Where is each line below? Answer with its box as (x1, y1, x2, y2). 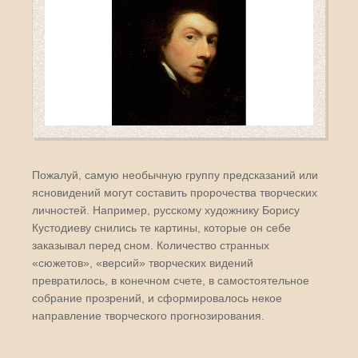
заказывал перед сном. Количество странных (32, 238, 269, 252)
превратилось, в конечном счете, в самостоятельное (32, 273, 309, 287)
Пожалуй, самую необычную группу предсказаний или (32, 168, 318, 181)
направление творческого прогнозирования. (32, 308, 265, 322)
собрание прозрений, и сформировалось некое (32, 291, 282, 304)
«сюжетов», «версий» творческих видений (32, 256, 253, 269)
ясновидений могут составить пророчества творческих (32, 185, 317, 199)
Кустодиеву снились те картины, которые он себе (32, 221, 291, 234)
